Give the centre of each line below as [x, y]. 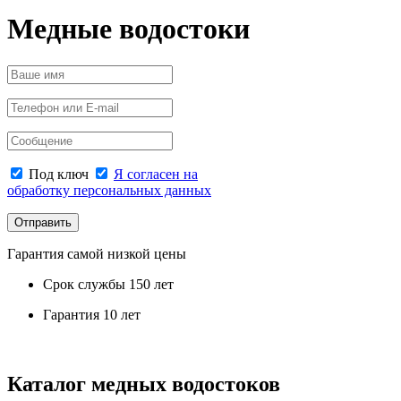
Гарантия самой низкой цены [97, 253]
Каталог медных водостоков [144, 384]
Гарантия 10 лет [92, 314]
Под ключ [57, 174]
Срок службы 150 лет [108, 284]
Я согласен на [156, 174]
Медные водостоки [128, 29]
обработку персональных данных [109, 190]
